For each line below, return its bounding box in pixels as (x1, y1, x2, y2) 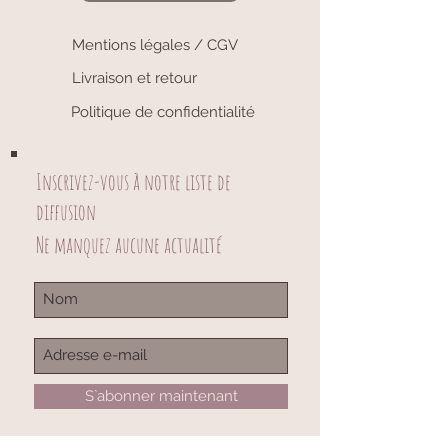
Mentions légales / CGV (71, 35, 238, 54)
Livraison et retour (72, 68, 197, 87)
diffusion (36, 197, 96, 225)
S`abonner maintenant (84, 386, 238, 405)
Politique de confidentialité (71, 102, 255, 121)
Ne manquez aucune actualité (36, 230, 222, 258)
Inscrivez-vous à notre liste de (36, 167, 231, 195)
